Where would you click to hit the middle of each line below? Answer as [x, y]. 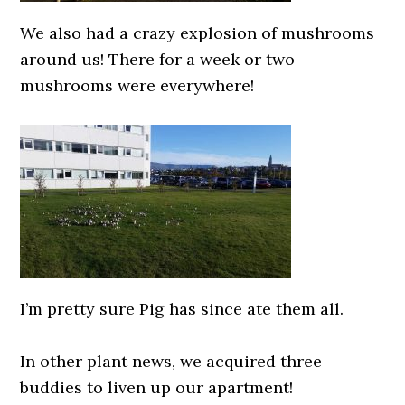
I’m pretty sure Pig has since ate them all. [182, 309]
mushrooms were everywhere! [137, 85]
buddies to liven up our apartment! [157, 387]
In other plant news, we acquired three [171, 361]
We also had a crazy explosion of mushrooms [198, 33]
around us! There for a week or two [158, 59]
